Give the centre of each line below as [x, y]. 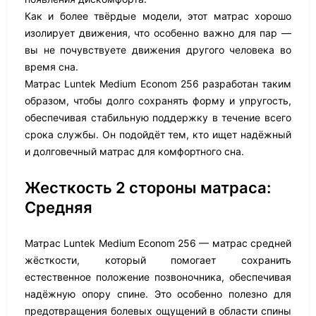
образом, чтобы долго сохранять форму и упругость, [158, 101]
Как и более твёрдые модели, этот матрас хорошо [158, 16]
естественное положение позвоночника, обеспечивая [158, 277]
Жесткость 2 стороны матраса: [148, 188]
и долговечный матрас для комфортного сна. [134, 151]
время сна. [51, 67]
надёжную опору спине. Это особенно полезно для [158, 294]
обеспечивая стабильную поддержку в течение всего [158, 117]
